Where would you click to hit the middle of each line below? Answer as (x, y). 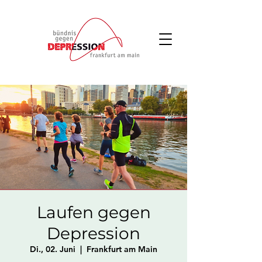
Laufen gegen (94, 212)
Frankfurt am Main (122, 249)
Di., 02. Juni (53, 249)
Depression (94, 233)
